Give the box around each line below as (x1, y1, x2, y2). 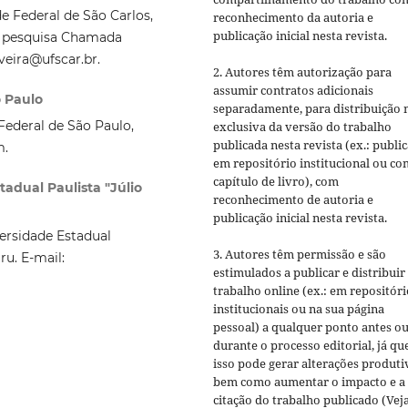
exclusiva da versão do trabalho (213, 117, 392, 135)
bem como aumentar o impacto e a (213, 372, 405, 390)
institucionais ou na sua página (213, 300, 384, 317)
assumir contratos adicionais (213, 81, 373, 98)
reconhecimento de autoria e (213, 190, 373, 208)
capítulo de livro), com (213, 172, 339, 189)
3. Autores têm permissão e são (213, 245, 386, 262)
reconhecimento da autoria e (213, 8, 373, 25)
